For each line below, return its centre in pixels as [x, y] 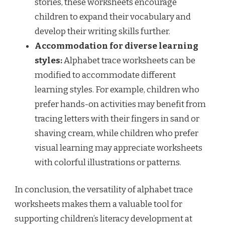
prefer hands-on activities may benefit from [120, 104]
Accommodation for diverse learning [117, 46]
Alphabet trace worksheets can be [129, 60]
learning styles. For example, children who [117, 89]
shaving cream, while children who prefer [117, 133]
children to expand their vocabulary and [113, 17]
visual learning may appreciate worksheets [119, 148]
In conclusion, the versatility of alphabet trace [104, 190]
